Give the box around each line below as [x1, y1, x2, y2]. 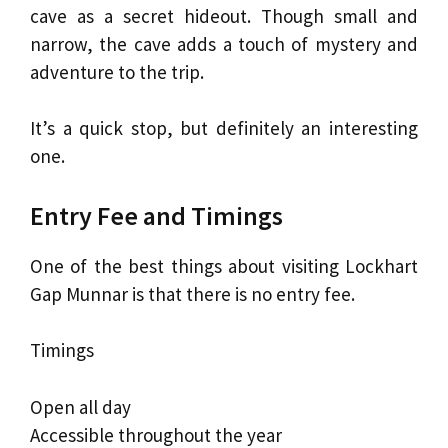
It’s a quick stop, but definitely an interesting [30, 116, 418, 141]
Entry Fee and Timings [30, 198, 283, 232]
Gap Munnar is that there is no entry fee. [30, 281, 355, 306]
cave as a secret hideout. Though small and [30, 3, 418, 28]
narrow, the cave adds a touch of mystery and [30, 31, 418, 56]
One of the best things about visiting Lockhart [30, 253, 418, 278]
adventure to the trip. [30, 59, 204, 84]
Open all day [30, 394, 131, 419]
